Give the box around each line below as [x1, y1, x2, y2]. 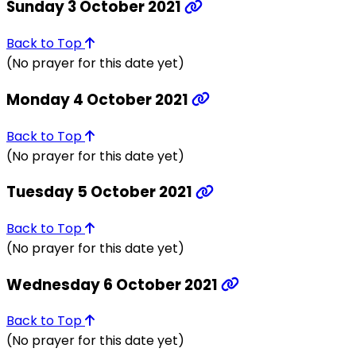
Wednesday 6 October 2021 [6, 273, 221, 296]
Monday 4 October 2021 [6, 88, 192, 110]
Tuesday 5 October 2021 [6, 181, 195, 203]
